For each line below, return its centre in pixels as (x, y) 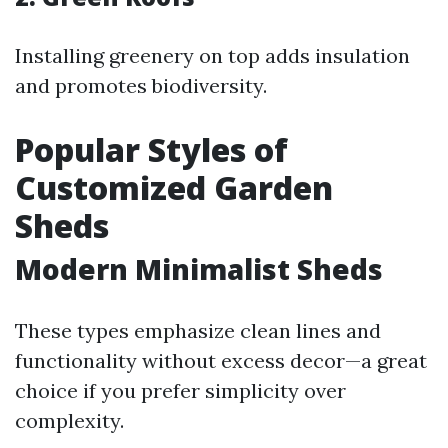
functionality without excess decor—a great (221, 360)
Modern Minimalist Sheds (199, 268)
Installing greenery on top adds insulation (212, 55)
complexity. (69, 420)
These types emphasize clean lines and (198, 330)
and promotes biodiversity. (141, 85)
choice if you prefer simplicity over (180, 390)
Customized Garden (174, 187)
